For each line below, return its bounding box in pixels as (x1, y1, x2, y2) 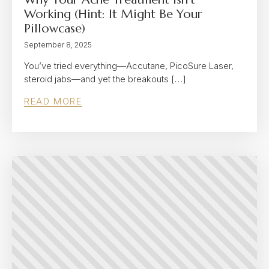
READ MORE (24, 95, 82, 107)
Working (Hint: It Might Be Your (24, 7, 202, 22)
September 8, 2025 (24, 40, 92, 49)
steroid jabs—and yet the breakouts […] (24, 73, 186, 85)
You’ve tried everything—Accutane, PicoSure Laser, (24, 60, 234, 71)
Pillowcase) (24, 21, 85, 36)
